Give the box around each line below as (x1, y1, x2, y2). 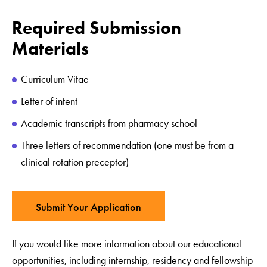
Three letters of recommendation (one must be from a (21, 139, 234, 153)
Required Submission (12, 17, 181, 39)
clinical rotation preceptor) (21, 156, 131, 169)
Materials (12, 38, 93, 60)
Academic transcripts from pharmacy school (21, 117, 200, 131)
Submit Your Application (36, 200, 141, 214)
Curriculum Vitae (21, 73, 91, 86)
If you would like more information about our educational (12, 237, 241, 250)
